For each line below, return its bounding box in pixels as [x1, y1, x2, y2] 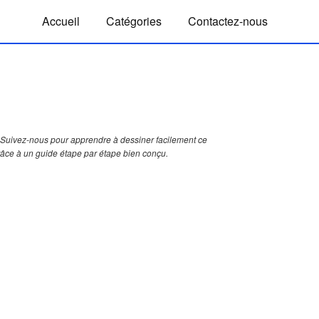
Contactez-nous [188, 13, 268, 29]
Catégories [106, 13, 162, 29]
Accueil [42, 13, 80, 29]
